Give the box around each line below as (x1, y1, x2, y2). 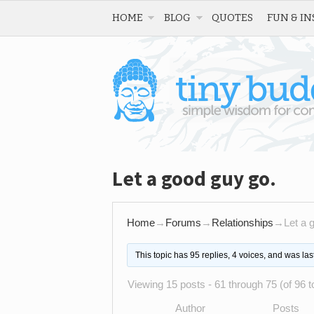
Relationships (212, 217, 273, 228)
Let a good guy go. (112, 165, 276, 191)
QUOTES (212, 11, 253, 24)
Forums (165, 217, 201, 228)
